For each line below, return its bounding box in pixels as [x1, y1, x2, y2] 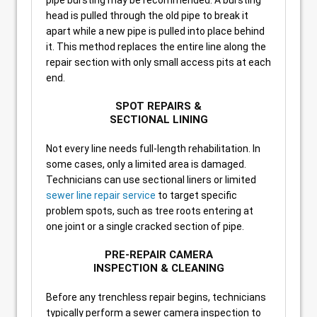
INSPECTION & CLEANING [93, 262, 224, 275]
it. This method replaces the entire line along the [46, 41, 266, 52]
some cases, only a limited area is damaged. [46, 158, 246, 170]
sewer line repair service [46, 190, 156, 201]
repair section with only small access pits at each [46, 57, 271, 68]
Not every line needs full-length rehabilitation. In [46, 143, 260, 154]
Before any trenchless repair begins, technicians [46, 292, 266, 303]
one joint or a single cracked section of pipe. [46, 221, 244, 232]
